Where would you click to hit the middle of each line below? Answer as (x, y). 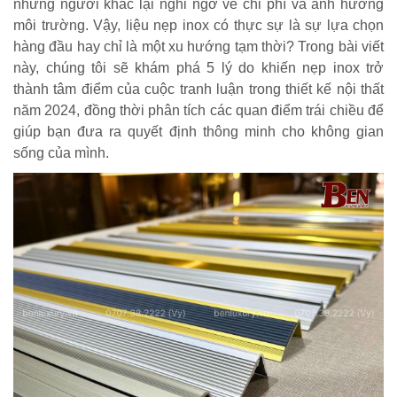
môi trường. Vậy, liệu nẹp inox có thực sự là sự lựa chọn (198, 25)
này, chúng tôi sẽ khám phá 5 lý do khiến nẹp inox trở (198, 67)
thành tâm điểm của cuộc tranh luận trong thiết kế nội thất (198, 89)
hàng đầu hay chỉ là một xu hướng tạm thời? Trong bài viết (198, 46)
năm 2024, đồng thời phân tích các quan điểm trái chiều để (198, 110)
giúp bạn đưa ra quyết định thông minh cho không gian (198, 131)
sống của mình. (61, 152)
